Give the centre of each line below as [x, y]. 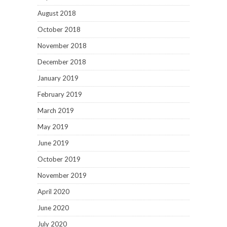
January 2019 [58, 78]
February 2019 [60, 94]
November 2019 [62, 176]
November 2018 [62, 46]
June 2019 [53, 143]
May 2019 [53, 127]
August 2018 [57, 13]
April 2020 [53, 192]
